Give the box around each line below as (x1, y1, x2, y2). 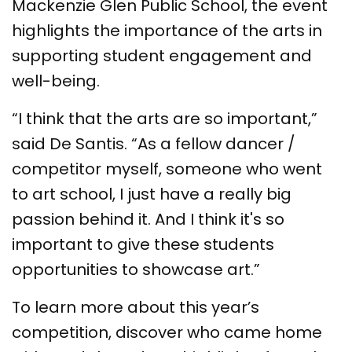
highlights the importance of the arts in (12, 19, 322, 42)
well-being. (12, 69, 100, 92)
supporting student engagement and (12, 44, 312, 67)
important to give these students (12, 233, 274, 255)
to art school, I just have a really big (12, 182, 291, 205)
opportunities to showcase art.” (12, 258, 260, 280)
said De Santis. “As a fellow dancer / (12, 132, 295, 155)
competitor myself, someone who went (12, 157, 322, 180)
